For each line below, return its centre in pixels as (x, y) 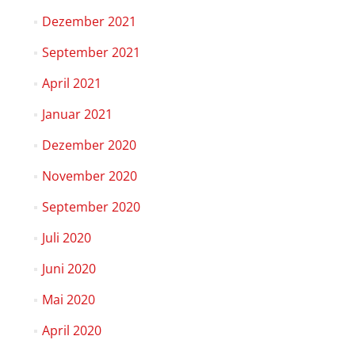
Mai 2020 (68, 299)
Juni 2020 (69, 268)
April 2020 (71, 330)
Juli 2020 (66, 237)
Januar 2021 (77, 114)
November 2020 (89, 176)
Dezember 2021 (89, 21)
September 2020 (91, 206)
